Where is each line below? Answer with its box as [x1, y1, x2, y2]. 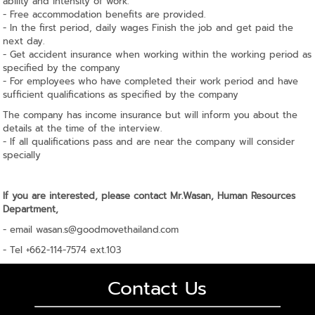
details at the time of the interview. [3, 121, 162, 135]
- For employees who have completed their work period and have [3, 74, 299, 88]
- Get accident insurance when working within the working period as [3, 47, 312, 61]
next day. [3, 34, 45, 48]
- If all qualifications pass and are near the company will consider [3, 134, 295, 148]
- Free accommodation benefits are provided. [3, 7, 206, 21]
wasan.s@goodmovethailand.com [36, 222, 179, 236]
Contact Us [108, 274, 207, 302]
